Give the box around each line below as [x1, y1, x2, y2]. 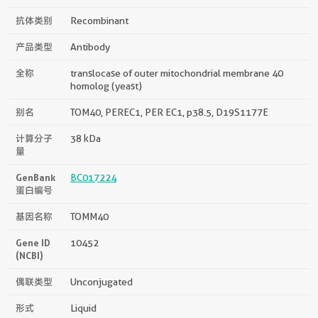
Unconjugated [70, 275, 133, 287]
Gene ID [16, 236, 50, 248]
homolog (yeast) [70, 79, 142, 92]
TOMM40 [70, 210, 109, 222]
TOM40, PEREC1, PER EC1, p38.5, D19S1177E [70, 106, 268, 118]
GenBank [16, 171, 55, 183]
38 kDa [70, 132, 101, 144]
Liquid [70, 302, 97, 314]
